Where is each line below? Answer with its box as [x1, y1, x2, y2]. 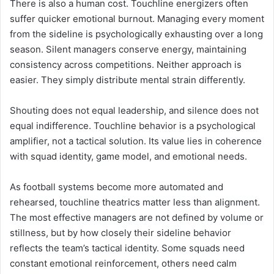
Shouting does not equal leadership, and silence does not [10, 104, 259, 116]
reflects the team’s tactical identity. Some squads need [10, 242, 245, 254]
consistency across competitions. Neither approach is [10, 58, 242, 70]
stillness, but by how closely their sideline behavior [10, 226, 231, 239]
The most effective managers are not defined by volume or [10, 211, 264, 223]
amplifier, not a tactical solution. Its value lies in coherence [10, 135, 262, 147]
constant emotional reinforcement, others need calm [10, 257, 237, 269]
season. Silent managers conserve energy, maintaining [10, 43, 246, 55]
